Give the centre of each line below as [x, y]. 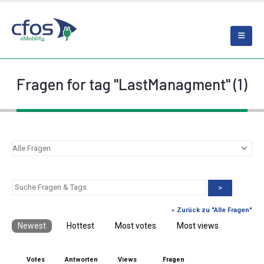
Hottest [80, 225]
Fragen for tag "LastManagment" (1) [132, 84]
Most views [198, 225]
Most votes [136, 225]
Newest [32, 225]
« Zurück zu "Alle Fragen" [212, 210]
